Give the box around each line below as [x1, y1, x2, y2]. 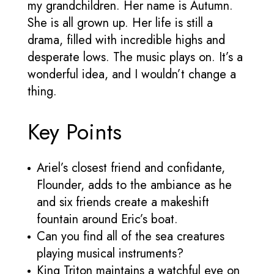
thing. [28, 82, 57, 100]
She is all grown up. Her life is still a [28, 13, 213, 32]
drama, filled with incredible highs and [28, 31, 225, 49]
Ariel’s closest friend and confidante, [37, 158, 225, 177]
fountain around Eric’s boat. [37, 210, 178, 228]
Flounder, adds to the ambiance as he [37, 176, 232, 194]
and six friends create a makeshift [37, 193, 209, 211]
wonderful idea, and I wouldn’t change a [28, 65, 236, 83]
